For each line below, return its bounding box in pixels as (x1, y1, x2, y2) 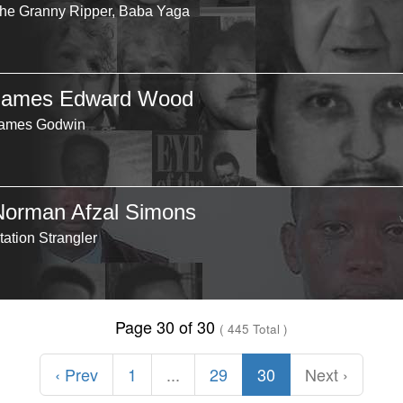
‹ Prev (55, 363, 99, 386)
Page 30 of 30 (115, 315, 220, 338)
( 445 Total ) (219, 320, 289, 337)
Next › (305, 363, 349, 386)
